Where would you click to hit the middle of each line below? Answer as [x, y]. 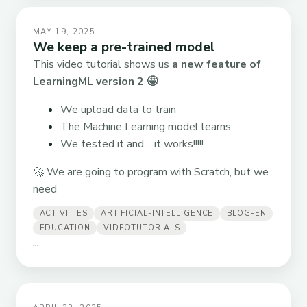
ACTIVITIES [63, 213]
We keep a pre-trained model [124, 47]
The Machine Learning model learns [146, 126]
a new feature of [217, 64]
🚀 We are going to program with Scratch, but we [151, 172]
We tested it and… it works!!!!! [132, 144]
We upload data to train [118, 109]
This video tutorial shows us [102, 64]
